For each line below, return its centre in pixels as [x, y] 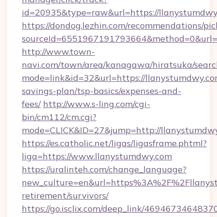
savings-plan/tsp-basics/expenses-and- [101, 91]
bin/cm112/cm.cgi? [59, 117]
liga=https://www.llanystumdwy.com [97, 156]
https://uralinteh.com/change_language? [104, 169]
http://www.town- [58, 52]
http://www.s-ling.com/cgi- [97, 104]
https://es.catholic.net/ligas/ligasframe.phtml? [114, 143]
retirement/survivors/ [65, 195]
